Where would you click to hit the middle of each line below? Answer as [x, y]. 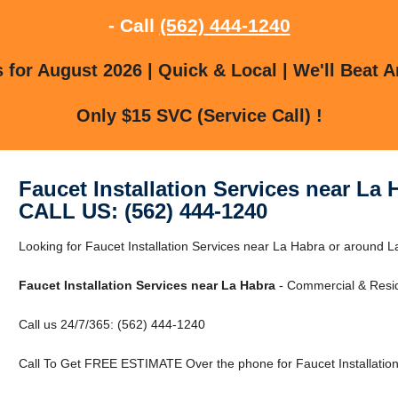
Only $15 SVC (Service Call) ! [199, 115]
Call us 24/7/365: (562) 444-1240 [111, 324]
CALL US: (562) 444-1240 [143, 211]
